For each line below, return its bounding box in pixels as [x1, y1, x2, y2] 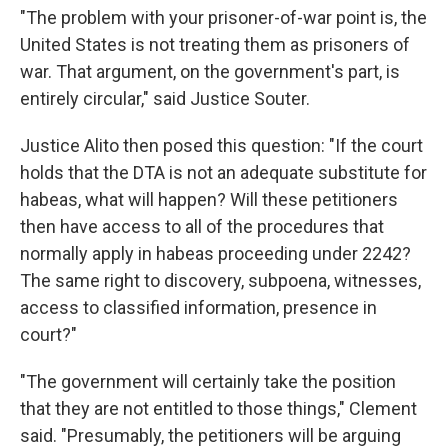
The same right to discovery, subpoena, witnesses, [20, 270, 421, 291]
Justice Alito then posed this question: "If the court [20, 135, 423, 156]
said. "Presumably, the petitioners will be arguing [20, 425, 401, 446]
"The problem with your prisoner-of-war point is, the [20, 7, 427, 28]
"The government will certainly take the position [20, 371, 396, 392]
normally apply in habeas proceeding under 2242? [20, 243, 411, 264]
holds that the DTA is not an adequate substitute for [20, 162, 427, 183]
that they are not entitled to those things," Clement [20, 398, 417, 419]
